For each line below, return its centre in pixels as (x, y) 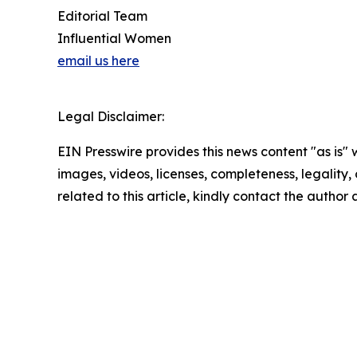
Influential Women (114, 38)
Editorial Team (102, 16)
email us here (98, 61)
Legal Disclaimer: (111, 116)
